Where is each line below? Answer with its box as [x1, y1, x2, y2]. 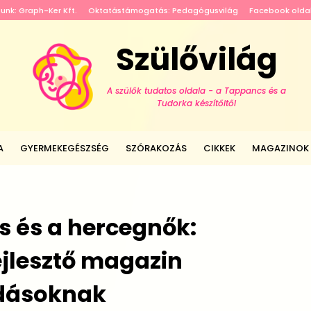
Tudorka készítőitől [157, 97, 236, 109]
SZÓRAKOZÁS [126, 142, 187, 155]
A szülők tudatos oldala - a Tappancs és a [107, 85, 286, 96]
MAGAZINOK [252, 142, 309, 155]
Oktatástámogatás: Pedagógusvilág [87, 5, 238, 16]
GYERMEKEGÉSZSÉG [20, 142, 109, 155]
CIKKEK [203, 142, 235, 155]
